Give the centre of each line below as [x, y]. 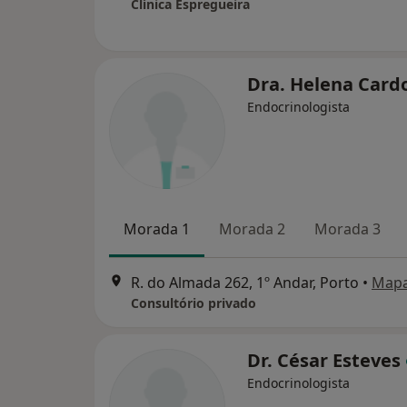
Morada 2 [252, 228]
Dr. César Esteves [326, 361]
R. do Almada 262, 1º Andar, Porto [245, 283]
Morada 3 [347, 228]
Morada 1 [157, 228]
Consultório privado [194, 303]
